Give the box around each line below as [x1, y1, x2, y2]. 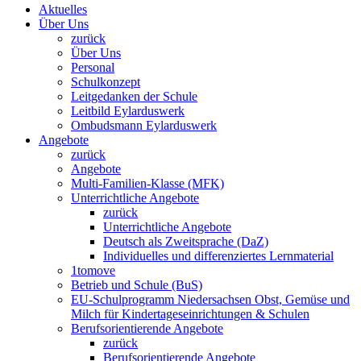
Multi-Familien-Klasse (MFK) [71, 176, 224, 191]
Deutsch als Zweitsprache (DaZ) [103, 234, 268, 249]
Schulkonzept [71, 75, 140, 89]
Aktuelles [39, 2, 87, 17]
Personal [71, 60, 114, 75]
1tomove [71, 263, 115, 278]
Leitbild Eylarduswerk [71, 104, 185, 118]
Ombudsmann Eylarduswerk [71, 118, 217, 133]
